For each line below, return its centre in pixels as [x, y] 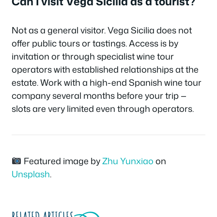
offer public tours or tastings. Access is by [95, 43]
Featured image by [62, 161]
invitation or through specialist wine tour [93, 56]
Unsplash [31, 174]
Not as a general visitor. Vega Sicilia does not [102, 30]
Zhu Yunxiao [128, 161]
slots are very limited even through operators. [103, 108]
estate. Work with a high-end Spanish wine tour [107, 82]
